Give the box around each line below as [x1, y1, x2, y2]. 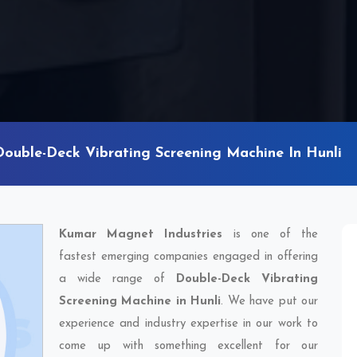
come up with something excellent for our [59, 340, 318, 352]
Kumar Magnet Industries [59, 229, 223, 241]
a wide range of [59, 273, 176, 285]
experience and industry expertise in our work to [59, 318, 318, 330]
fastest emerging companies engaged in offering [59, 251, 318, 263]
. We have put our [221, 296, 319, 308]
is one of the [222, 229, 319, 241]
